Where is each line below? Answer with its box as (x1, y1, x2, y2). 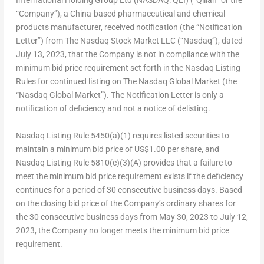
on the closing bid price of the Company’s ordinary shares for (15, 198, 236, 208)
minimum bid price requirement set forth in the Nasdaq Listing (15, 63, 240, 73)
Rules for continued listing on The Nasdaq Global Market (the (15, 77, 237, 87)
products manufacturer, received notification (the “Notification (15, 22, 242, 32)
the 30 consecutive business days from (15, 212, 159, 222)
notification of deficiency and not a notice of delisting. (15, 104, 210, 114)
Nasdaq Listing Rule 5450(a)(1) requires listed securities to (15, 130, 229, 140)
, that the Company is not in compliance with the (64, 49, 239, 60)
